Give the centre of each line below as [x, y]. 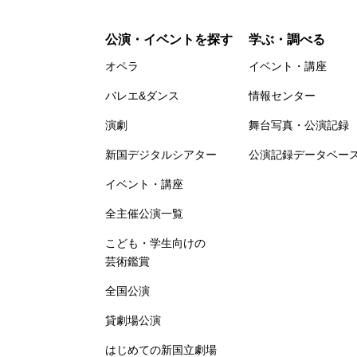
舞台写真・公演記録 [299, 125]
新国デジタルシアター [161, 155]
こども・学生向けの [155, 243]
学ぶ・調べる [287, 39]
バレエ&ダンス [142, 96]
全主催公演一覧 [144, 214]
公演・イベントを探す [169, 39]
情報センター [282, 96]
